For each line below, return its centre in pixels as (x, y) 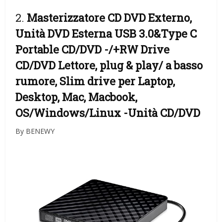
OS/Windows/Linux (70, 113)
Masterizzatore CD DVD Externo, (110, 18)
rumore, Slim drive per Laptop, (95, 81)
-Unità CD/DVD (162, 113)
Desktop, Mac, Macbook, (77, 97)
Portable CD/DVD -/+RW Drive (93, 50)
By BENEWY (35, 131)
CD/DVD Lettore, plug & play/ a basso (109, 65)
